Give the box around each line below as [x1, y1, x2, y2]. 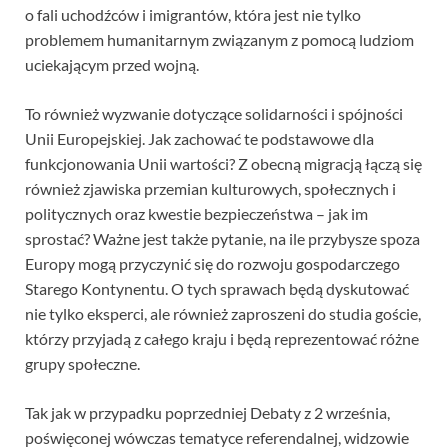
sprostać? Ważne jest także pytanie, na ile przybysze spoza [25, 229, 420, 249]
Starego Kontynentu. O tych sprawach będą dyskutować [25, 279, 409, 299]
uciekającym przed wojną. [25, 55, 199, 75]
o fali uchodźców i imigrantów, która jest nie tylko [25, 5, 361, 25]
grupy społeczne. [25, 354, 140, 374]
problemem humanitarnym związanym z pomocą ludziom [25, 30, 414, 50]
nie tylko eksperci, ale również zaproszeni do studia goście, [25, 304, 421, 324]
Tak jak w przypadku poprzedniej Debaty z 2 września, [25, 403, 390, 423]
